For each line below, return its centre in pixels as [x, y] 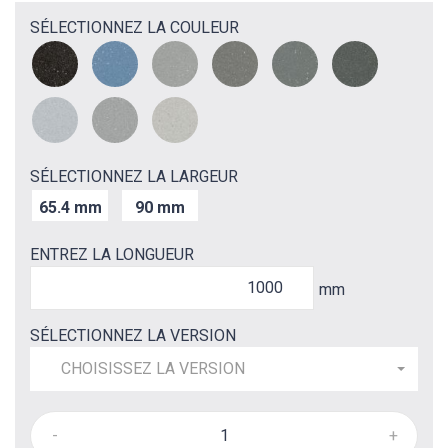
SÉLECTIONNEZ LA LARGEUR [134, 176]
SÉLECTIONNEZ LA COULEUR [134, 27]
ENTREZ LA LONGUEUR [112, 254]
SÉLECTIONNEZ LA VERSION [133, 335]
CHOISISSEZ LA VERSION [153, 368]
